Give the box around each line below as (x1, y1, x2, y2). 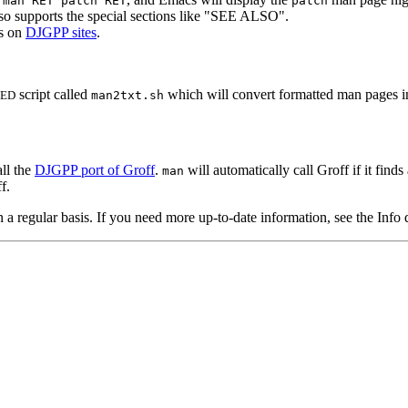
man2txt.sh (91, 87, 164, 102)
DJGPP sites (25, 24, 97, 40)
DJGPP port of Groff (35, 161, 155, 178)
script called (15, 86, 91, 102)
